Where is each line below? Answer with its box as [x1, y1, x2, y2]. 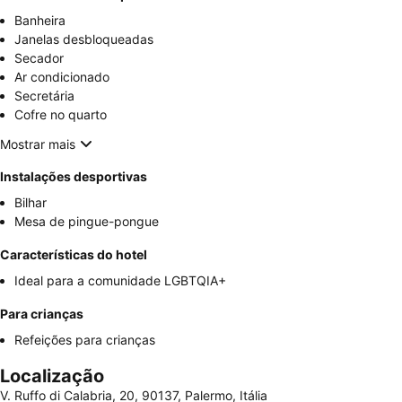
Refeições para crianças [14, 332, 155, 348]
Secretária [14, 88, 74, 104]
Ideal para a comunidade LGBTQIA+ [14, 273, 226, 289]
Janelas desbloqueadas [14, 31, 153, 48]
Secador [14, 50, 64, 66]
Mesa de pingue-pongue [14, 214, 159, 230]
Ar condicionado [14, 69, 109, 85]
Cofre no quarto [14, 107, 107, 123]
